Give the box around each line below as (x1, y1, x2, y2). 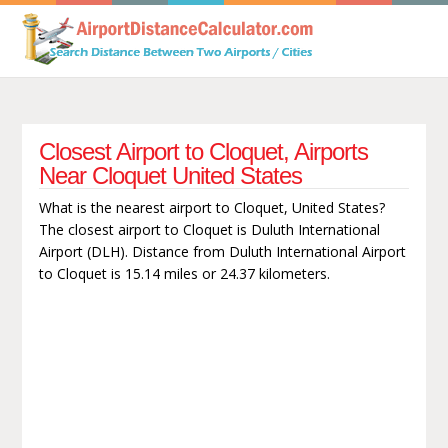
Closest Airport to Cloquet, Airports (38, 137, 368, 165)
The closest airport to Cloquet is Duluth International (38, 219, 380, 239)
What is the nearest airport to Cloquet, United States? (38, 197, 385, 217)
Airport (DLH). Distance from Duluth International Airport (38, 241, 406, 261)
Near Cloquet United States (38, 161, 302, 189)
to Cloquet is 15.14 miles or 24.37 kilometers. (38, 263, 330, 283)
